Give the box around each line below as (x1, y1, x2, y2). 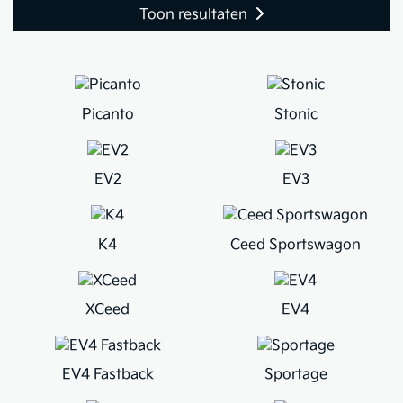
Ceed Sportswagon (230, 236, 361, 254)
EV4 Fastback (61, 366, 154, 384)
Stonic (273, 105, 318, 123)
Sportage (264, 366, 327, 384)
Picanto (81, 105, 134, 123)
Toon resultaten (139, 5, 247, 23)
